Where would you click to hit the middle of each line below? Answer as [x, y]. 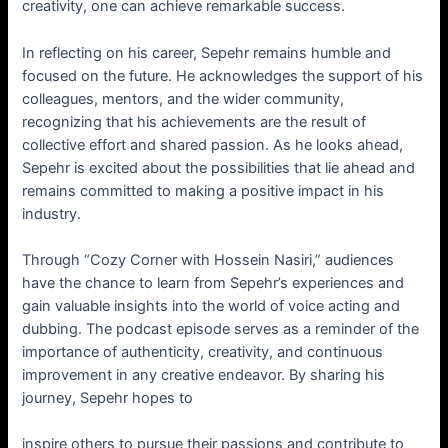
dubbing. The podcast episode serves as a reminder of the [221, 329]
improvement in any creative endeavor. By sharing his [204, 375]
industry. [52, 213]
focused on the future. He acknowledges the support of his [223, 75]
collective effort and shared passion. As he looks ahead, [213, 144]
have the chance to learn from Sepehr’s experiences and [213, 283]
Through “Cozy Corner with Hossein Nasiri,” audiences [208, 260]
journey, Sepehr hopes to [108, 398]
